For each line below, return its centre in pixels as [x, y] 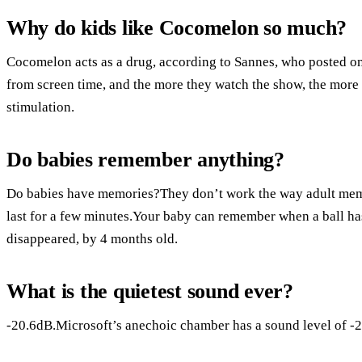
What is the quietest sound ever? [150, 291]
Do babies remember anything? [145, 159]
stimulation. [40, 107]
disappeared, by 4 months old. [92, 238]
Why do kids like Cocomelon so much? [177, 27]
